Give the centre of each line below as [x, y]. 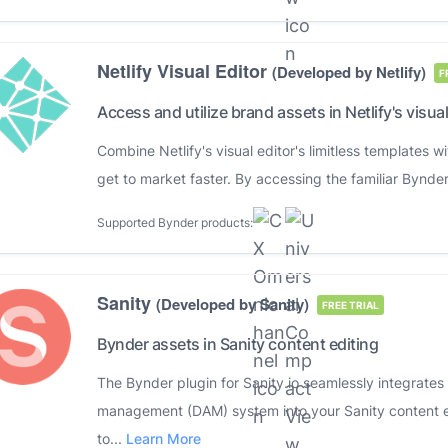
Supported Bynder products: [175, 222]
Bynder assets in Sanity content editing [238, 343]
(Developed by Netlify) [349, 71]
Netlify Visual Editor [184, 70]
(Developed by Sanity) [232, 303]
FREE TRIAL [350, 304]
